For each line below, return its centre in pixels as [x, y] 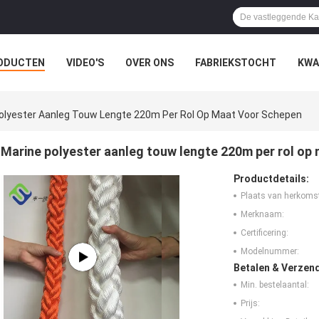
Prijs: [250, 304]
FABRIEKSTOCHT [236, 63]
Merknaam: [262, 215]
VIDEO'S [85, 63]
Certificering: [265, 233]
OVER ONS [150, 63]
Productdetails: [271, 179]
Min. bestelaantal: [275, 285]
